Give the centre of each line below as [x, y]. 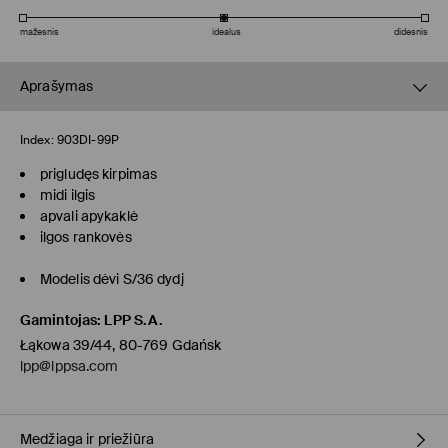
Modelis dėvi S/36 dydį [112, 279]
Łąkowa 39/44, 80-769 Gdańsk [121, 345]
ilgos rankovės [86, 237]
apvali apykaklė [89, 216]
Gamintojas [59, 320]
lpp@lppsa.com [69, 366]
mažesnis [39, 32]
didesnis [411, 32]
